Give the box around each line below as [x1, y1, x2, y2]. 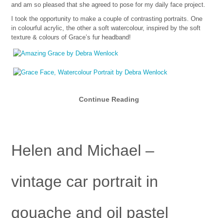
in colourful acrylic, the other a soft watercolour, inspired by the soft [11, 24, 200, 32]
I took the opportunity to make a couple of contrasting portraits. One [11, 15, 202, 22]
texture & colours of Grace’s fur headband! [11, 33, 131, 41]
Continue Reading [79, 95, 139, 103]
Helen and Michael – [11, 142, 154, 160]
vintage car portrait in [11, 173, 158, 191]
